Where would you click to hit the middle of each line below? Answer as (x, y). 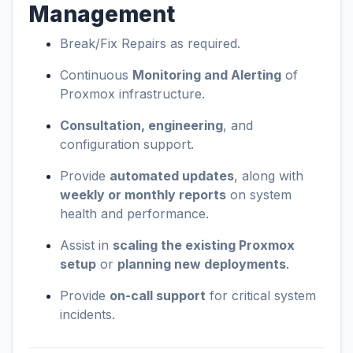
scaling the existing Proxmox (204, 245)
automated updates (172, 176)
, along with (269, 176)
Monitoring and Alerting (207, 75)
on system (259, 195)
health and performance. (134, 214)
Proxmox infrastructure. (132, 94)
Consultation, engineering (141, 125)
